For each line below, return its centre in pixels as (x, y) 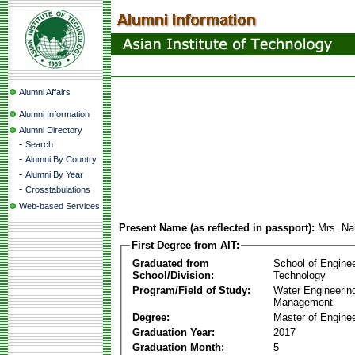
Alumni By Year (54, 174)
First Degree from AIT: (185, 245)
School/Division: (173, 275)
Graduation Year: (174, 332)
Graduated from (171, 263)
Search (39, 144)
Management (303, 302)
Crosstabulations (58, 189)
